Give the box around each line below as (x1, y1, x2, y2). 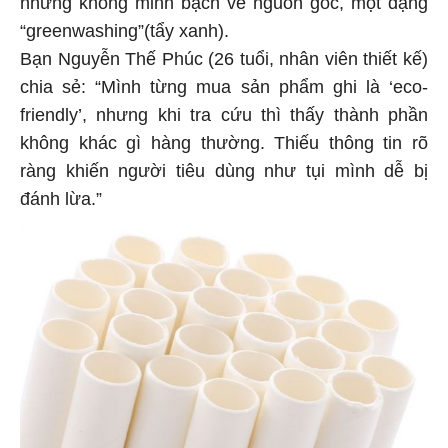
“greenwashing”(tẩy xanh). (20, 17, 234, 38)
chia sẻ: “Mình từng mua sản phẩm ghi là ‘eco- (20, 73, 428, 94)
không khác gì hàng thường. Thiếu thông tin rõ (20, 129, 428, 150)
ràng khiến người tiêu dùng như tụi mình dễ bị (20, 157, 428, 178)
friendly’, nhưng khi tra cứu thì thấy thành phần (20, 101, 428, 122)
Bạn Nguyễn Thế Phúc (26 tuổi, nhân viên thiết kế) (20, 45, 428, 66)
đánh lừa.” (20, 185, 102, 206)
